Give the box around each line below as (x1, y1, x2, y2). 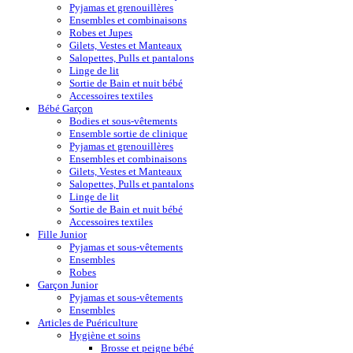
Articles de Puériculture (38, 316, 138, 329)
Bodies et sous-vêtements (69, 114, 177, 127)
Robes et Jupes (69, 26, 132, 39)
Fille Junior (38, 228, 87, 240)
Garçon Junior (38, 278, 98, 291)
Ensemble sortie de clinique (69, 127, 188, 139)
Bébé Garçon (38, 102, 93, 114)
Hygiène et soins (69, 329, 140, 341)
